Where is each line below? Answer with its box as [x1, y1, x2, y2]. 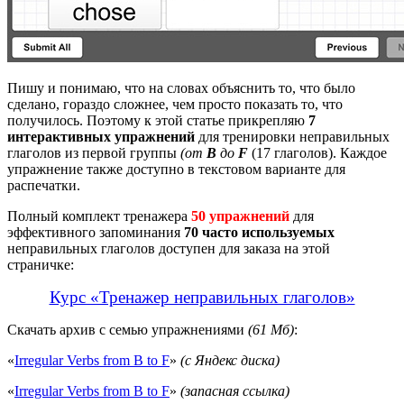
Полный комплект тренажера [7, 207, 191, 224]
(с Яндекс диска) [180, 352, 280, 368]
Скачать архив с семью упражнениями [7, 321, 248, 337]
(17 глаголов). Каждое [248, 144, 387, 161]
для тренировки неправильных [195, 128, 390, 144]
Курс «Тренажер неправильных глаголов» [49, 287, 355, 307]
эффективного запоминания [7, 224, 184, 240]
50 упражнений [191, 207, 289, 224]
